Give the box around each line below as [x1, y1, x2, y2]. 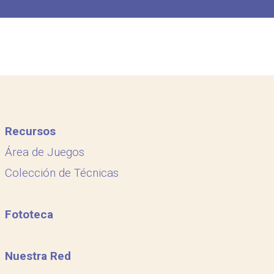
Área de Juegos [4, 145, 84, 159]
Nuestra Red [4, 249, 71, 263]
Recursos [4, 124, 56, 138]
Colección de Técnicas [4, 166, 119, 180]
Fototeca [4, 207, 53, 221]
